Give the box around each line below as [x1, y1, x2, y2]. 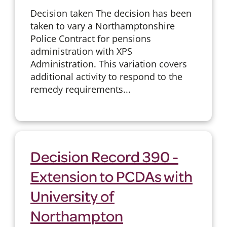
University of [30, 185, 115, 205]
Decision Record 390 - [30, 146, 178, 166]
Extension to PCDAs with [30, 166, 193, 185]
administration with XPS [30, 45, 132, 57]
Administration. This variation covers [30, 57, 187, 70]
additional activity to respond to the [30, 70, 182, 83]
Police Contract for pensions [30, 32, 151, 45]
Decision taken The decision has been [30, 7, 192, 19]
